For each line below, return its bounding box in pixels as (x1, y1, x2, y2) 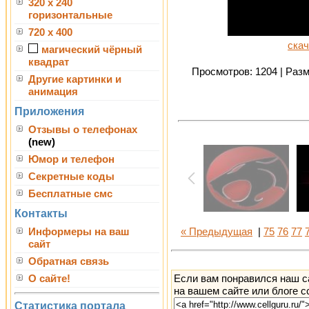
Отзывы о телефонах (28, 124, 137, 135)
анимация (28, 86, 78, 97)
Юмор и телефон (28, 154, 114, 165)
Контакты (14, 208, 68, 219)
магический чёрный (41, 44, 142, 55)
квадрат (28, 57, 69, 68)
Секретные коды (28, 171, 114, 182)
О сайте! (28, 273, 70, 284)
